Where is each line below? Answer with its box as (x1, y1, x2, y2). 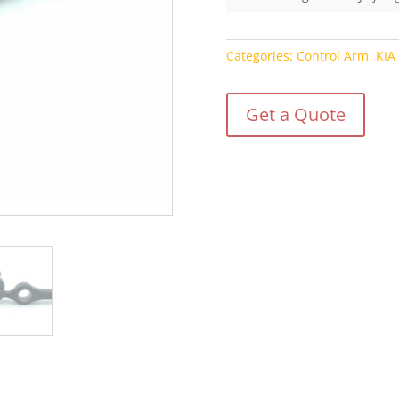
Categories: (225, 47, 297, 64)
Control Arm (296, 47, 369, 64)
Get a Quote (245, 102, 346, 126)
